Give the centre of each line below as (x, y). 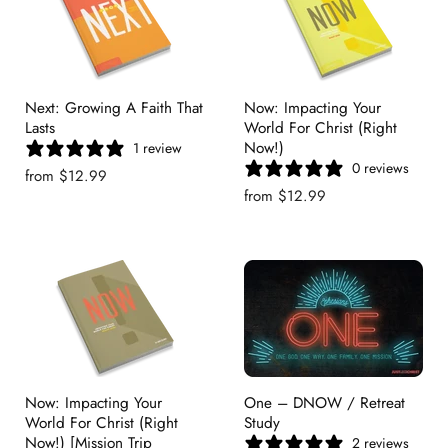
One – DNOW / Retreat (324, 403)
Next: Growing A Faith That (114, 108)
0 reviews (380, 168)
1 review (157, 148)
